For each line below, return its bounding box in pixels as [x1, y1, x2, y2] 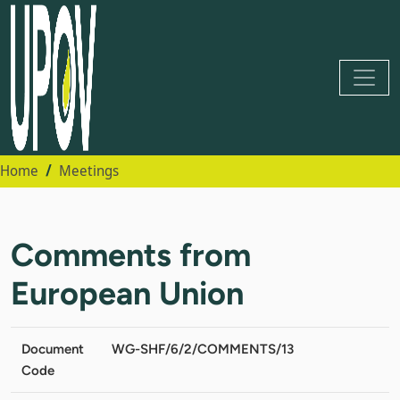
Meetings [59, 161, 119, 180]
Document [21, 340, 84, 357]
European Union [11, 273, 244, 312]
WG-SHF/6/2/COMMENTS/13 [112, 340, 294, 357]
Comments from [11, 235, 251, 274]
